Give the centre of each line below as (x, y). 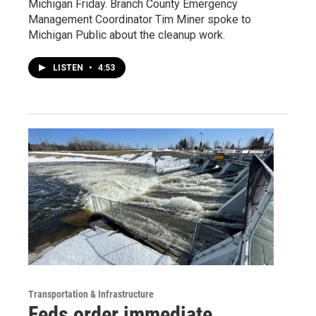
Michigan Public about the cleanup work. (127, 35)
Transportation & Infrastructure (91, 294)
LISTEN (69, 68)
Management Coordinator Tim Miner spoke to (140, 20)
